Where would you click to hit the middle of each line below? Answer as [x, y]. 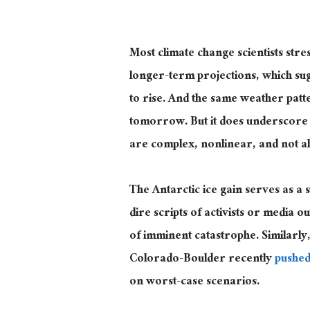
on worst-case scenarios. [194, 282]
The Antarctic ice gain [187, 191]
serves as [269, 191]
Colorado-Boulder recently [202, 259]
